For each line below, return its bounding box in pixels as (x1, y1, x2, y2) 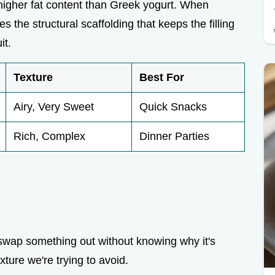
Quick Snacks (139, 101, 207, 114)
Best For (139, 71, 184, 84)
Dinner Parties (139, 130, 209, 143)
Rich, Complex (14, 130, 85, 143)
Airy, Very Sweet (14, 101, 94, 114)
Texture (14, 71, 53, 84)
